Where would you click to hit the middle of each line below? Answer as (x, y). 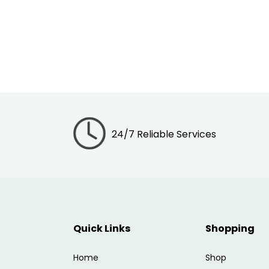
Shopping (230, 228)
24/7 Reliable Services (164, 134)
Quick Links (102, 228)
